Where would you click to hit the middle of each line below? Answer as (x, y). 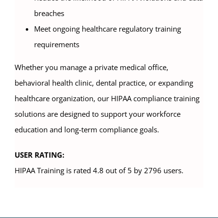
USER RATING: (39, 155)
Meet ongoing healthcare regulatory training (108, 29)
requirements (57, 45)
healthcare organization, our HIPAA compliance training (107, 99)
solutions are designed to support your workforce (98, 114)
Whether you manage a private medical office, (91, 67)
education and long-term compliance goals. (87, 130)
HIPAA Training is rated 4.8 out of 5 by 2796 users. (99, 171)
